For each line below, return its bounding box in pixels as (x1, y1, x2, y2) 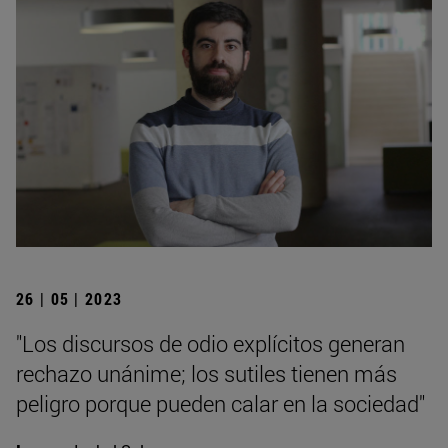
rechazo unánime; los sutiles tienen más (16, 358, 397, 388)
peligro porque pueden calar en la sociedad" (16, 388, 425, 418)
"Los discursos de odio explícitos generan (16, 328, 405, 358)
